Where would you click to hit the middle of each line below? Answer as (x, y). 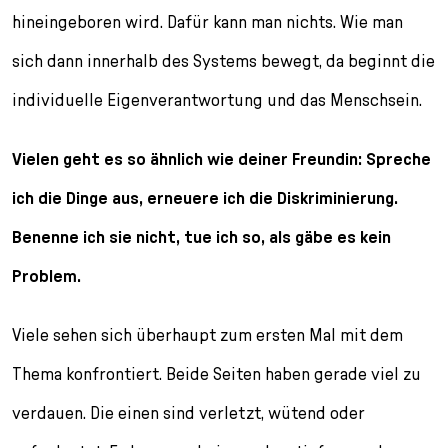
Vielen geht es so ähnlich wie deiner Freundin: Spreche (221, 159)
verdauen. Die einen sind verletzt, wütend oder (188, 413)
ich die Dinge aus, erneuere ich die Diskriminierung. (205, 198)
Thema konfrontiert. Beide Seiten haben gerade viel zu (216, 374)
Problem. (46, 276)
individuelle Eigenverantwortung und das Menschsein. (217, 100)
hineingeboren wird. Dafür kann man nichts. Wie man (207, 22)
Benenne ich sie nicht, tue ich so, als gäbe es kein (201, 237)
